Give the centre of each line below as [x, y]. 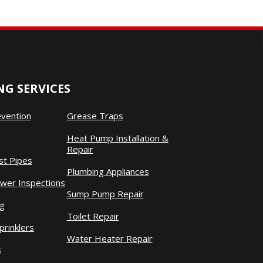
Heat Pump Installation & [117, 138]
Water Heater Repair [109, 239]
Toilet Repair [93, 216]
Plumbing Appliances [108, 172]
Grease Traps [95, 116]
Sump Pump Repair [105, 194]
